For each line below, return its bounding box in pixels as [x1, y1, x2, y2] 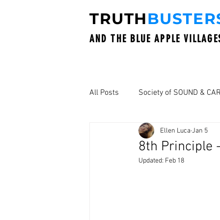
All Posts [89, 88, 119, 98]
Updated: [138, 157, 165, 165]
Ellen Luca [160, 126, 191, 135]
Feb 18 [165, 157, 184, 165]
